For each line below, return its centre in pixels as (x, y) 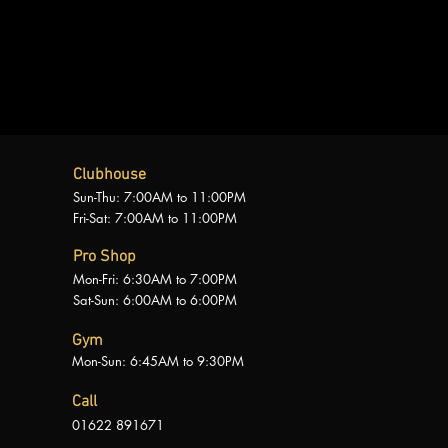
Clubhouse (110, 175)
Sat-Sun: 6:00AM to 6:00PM (155, 300)
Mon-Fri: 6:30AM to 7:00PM (155, 279)
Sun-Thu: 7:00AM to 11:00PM (160, 197)
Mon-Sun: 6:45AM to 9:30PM (158, 361)
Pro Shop (107, 257)
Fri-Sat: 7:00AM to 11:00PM (155, 218)
